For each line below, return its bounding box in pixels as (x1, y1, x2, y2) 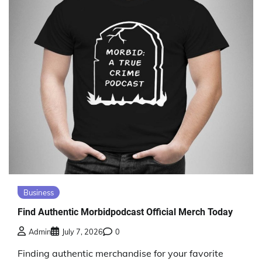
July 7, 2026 (62, 226, 103, 236)
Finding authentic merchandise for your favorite (18, 247, 223, 259)
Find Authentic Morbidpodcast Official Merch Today (18, 206, 233, 218)
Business (23, 188, 54, 198)
